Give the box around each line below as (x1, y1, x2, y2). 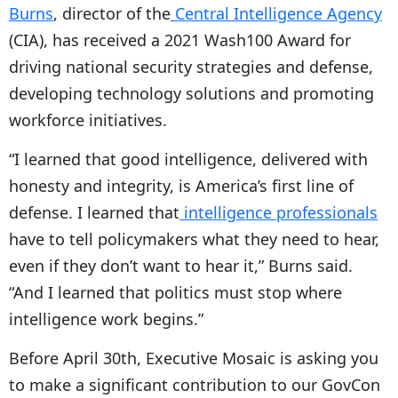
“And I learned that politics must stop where (9, 281, 342, 303)
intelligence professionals (179, 201, 378, 223)
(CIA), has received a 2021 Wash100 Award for (9, 28, 351, 51)
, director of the (53, 2, 171, 24)
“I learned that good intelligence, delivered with (9, 147, 368, 170)
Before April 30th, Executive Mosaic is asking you (9, 346, 378, 369)
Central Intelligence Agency (171, 2, 382, 24)
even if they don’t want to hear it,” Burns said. (9, 254, 353, 276)
